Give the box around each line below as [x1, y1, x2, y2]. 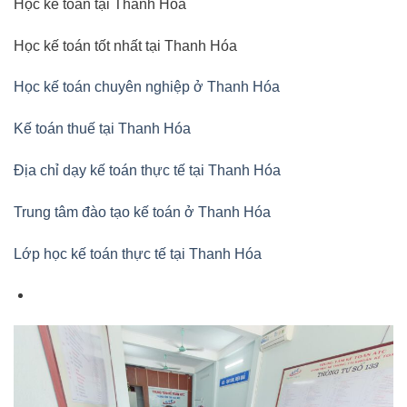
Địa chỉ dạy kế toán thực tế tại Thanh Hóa [14, 162, 281, 178]
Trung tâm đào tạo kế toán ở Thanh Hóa [14, 203, 271, 220]
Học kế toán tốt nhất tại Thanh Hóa [14, 37, 237, 54]
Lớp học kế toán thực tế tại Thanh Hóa [14, 245, 262, 262]
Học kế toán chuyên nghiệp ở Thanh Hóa [14, 79, 280, 95]
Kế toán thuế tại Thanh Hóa [14, 121, 191, 137]
